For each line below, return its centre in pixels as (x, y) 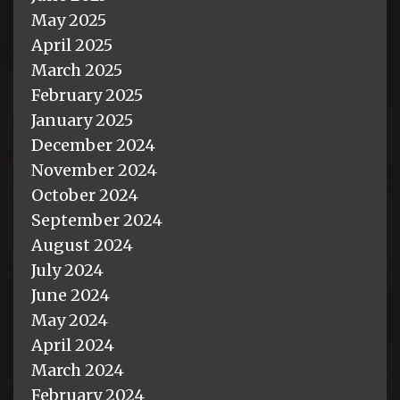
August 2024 (82, 245)
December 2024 (93, 145)
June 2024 (71, 295)
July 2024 (67, 270)
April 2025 (72, 45)
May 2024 (70, 320)
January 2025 (82, 120)
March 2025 (77, 70)
